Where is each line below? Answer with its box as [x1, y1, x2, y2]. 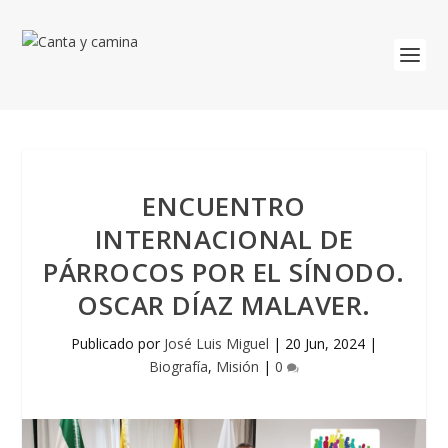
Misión [216, 357, 259, 376]
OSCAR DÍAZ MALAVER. [77, 287, 371, 323]
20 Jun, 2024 [285, 334, 365, 353]
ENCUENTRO [142, 188, 306, 224]
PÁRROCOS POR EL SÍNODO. [43, 254, 405, 290]
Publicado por [71, 334, 164, 353]
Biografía [149, 357, 208, 376]
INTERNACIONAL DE [94, 221, 354, 257]
